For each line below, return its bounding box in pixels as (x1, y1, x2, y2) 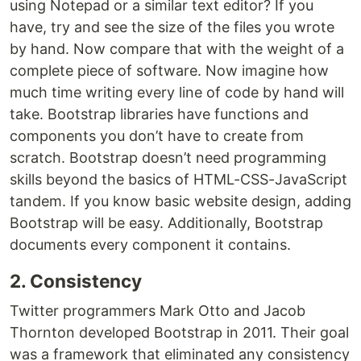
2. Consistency (10, 270, 142, 292)
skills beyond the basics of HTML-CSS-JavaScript (10, 171, 347, 188)
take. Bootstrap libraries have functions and (10, 106, 309, 122)
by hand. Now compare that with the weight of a (10, 40, 344, 57)
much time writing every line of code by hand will (10, 84, 344, 101)
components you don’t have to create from (10, 127, 304, 144)
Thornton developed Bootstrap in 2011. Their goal (10, 324, 349, 341)
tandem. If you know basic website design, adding (10, 193, 351, 210)
